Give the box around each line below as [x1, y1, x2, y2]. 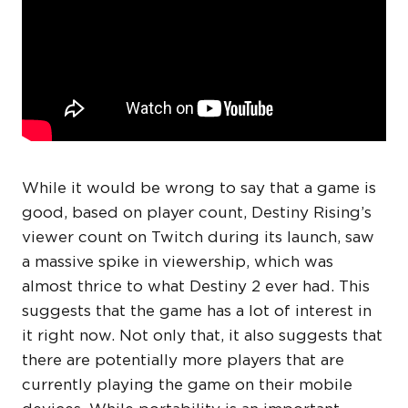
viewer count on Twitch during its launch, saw [22, 228, 374, 247]
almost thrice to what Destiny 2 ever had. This [22, 277, 370, 296]
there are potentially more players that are [22, 351, 344, 370]
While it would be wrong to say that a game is [22, 178, 376, 198]
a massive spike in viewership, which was [22, 252, 333, 271]
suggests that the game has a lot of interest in [22, 301, 372, 321]
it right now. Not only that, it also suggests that [22, 326, 382, 345]
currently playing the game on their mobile [22, 375, 352, 394]
